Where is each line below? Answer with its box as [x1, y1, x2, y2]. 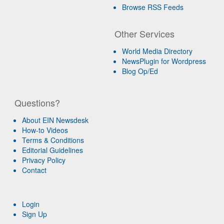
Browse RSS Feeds [122, 1, 184, 12]
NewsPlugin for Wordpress [122, 55, 206, 66]
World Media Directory [122, 45, 193, 56]
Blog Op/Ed [122, 65, 158, 76]
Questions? [14, 95, 60, 109]
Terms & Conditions [22, 134, 84, 145]
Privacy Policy [22, 154, 66, 165]
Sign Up [22, 208, 47, 219]
